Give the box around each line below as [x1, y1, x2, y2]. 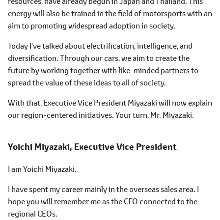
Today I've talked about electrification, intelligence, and [8, 40, 192, 51]
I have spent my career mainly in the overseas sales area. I [8, 184, 199, 194]
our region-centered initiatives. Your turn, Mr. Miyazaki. [8, 110, 194, 120]
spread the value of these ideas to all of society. [8, 77, 166, 87]
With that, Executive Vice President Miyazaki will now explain [8, 97, 212, 108]
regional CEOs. [8, 208, 57, 219]
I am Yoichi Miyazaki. [8, 164, 77, 174]
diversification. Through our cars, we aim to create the [8, 53, 190, 63]
